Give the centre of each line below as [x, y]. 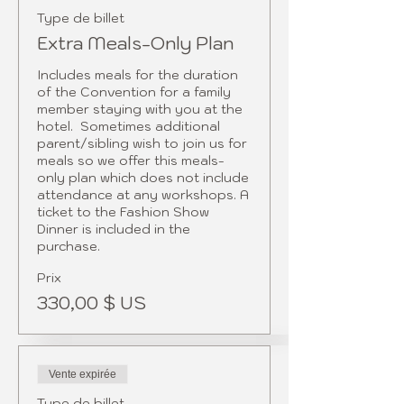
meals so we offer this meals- [131, 161]
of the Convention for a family [134, 92]
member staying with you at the [140, 109]
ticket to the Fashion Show [123, 212]
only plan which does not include [143, 178]
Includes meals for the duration [138, 75]
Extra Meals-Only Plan [135, 43]
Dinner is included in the [114, 229]
